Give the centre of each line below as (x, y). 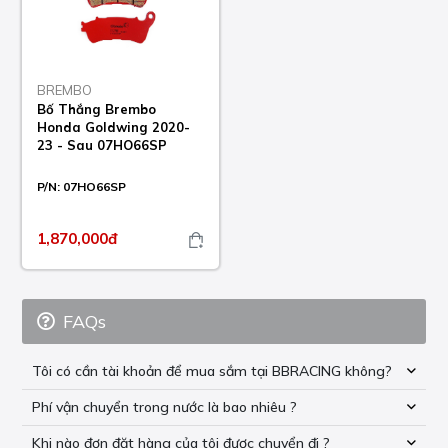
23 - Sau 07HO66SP (102, 145)
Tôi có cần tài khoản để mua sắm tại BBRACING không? (212, 371)
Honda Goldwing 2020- (114, 127)
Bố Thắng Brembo (97, 109)
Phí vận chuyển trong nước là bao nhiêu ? (165, 407)
